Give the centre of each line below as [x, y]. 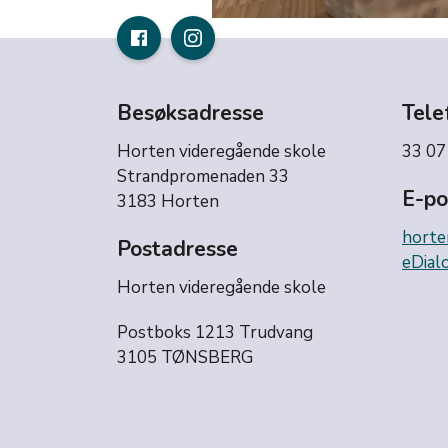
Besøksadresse [190, 113]
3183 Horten [168, 202]
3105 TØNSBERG [185, 358]
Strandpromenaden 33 [203, 177]
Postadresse [177, 249]
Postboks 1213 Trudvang [215, 333]
